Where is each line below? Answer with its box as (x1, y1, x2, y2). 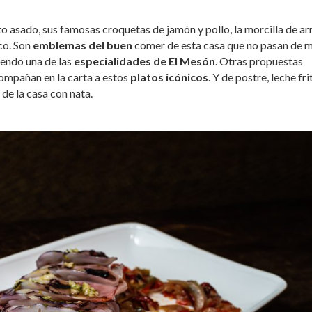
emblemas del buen (31, 38, 132, 52)
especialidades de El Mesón (74, 54, 215, 68)
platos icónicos (130, 70, 208, 84)
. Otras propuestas (215, 54, 303, 68)
